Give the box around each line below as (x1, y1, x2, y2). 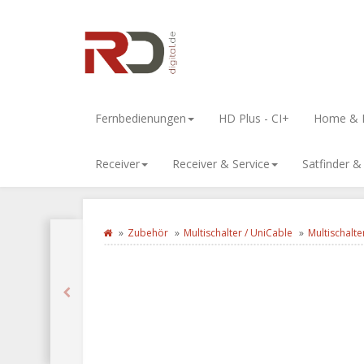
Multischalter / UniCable (184, 226, 292, 240)
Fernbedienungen (95, 110, 186, 126)
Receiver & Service (172, 156, 270, 171)
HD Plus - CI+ (219, 110, 289, 126)
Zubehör (128, 226, 168, 240)
